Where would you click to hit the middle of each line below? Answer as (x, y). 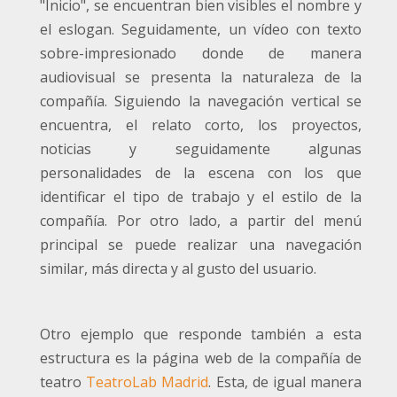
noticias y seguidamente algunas (201, 149)
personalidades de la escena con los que (201, 173)
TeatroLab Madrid (148, 382)
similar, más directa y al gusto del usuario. (178, 269)
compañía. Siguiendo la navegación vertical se (201, 101)
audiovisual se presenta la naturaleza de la (201, 78)
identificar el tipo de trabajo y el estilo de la (201, 197)
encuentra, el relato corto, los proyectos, (201, 125)
